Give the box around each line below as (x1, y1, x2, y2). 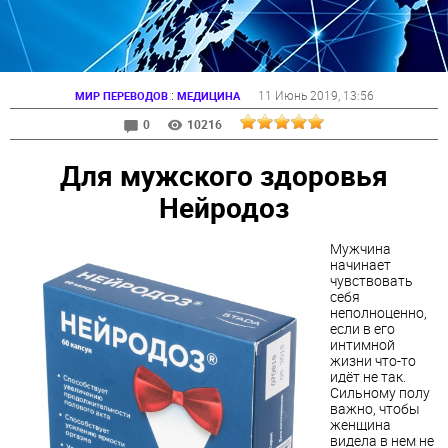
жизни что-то (330, 351, 416, 371)
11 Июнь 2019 (257, 87, 338, 103)
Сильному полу (330, 383, 430, 403)
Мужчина (330, 239, 391, 259)
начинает (330, 255, 391, 275)
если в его (330, 319, 395, 339)
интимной (330, 335, 395, 355)
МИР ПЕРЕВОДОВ (74, 88, 168, 103)
